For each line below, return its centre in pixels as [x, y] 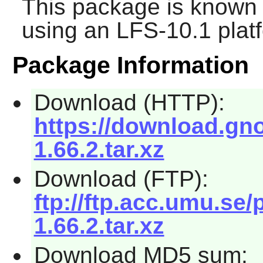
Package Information [130, 65]
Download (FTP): [121, 178]
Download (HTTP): [129, 103]
